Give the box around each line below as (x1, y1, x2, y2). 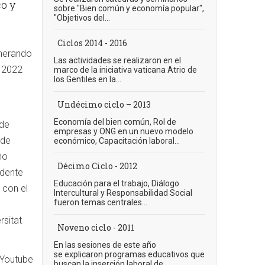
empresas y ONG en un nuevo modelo (54, 127, 193, 136)
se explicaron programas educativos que (54, 250, 205, 259)
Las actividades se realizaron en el (54, 56, 181, 65)
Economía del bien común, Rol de (54, 117, 176, 127)
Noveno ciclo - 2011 (57, 222, 134, 233)
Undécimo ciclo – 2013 (57, 99, 151, 110)
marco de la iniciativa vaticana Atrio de (54, 65, 197, 75)
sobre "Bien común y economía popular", (54, 4, 204, 13)
